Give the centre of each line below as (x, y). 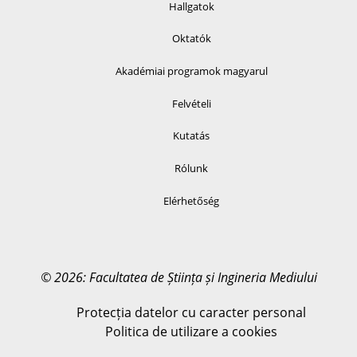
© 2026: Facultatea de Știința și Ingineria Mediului (178, 278)
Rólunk (191, 168)
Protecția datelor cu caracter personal (191, 313)
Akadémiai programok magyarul (191, 71)
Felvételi (191, 103)
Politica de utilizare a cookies (191, 332)
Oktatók (191, 39)
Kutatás (191, 136)
